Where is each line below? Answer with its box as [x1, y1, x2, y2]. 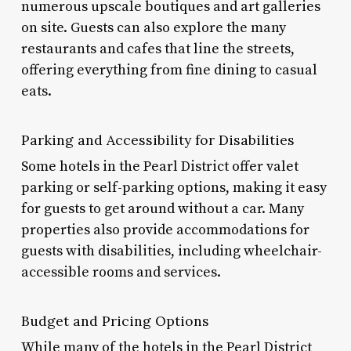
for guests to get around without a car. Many [20, 199, 304, 218]
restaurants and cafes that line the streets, [20, 39, 295, 58]
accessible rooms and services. [20, 262, 221, 281]
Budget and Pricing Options [20, 311, 209, 330]
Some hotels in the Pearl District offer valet [20, 157, 299, 175]
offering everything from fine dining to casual [20, 60, 317, 79]
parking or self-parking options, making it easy [20, 178, 327, 197]
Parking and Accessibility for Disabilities [20, 130, 295, 149]
